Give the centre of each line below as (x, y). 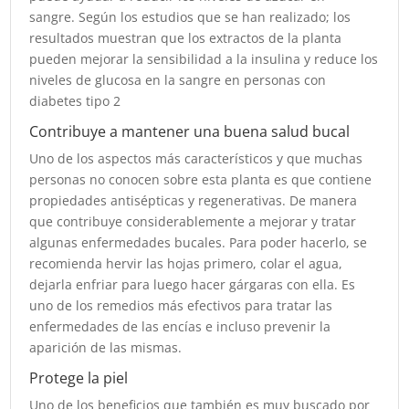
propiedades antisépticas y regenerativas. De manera (194, 201)
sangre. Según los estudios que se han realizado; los (190, 17)
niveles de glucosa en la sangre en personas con (178, 80)
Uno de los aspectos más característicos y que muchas (196, 159)
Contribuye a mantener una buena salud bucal (190, 132)
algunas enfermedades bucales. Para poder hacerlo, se (199, 243)
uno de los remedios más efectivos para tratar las (181, 306)
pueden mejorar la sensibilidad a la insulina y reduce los (204, 59)
